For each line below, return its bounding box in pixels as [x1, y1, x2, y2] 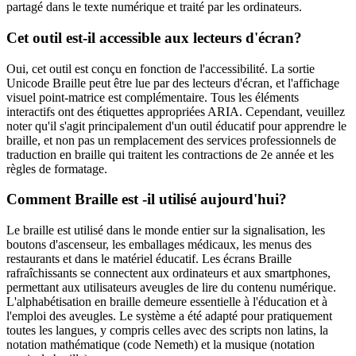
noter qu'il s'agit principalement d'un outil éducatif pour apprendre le [6, 118, 346, 133]
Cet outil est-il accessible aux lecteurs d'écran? [6, 29, 302, 46]
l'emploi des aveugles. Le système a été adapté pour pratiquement [6, 309, 332, 323]
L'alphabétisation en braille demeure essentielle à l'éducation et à [6, 295, 327, 309]
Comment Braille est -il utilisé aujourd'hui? [6, 191, 287, 208]
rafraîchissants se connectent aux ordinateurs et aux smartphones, [6, 266, 331, 281]
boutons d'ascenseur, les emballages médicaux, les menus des [6, 238, 311, 252]
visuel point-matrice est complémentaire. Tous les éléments [6, 90, 299, 104]
